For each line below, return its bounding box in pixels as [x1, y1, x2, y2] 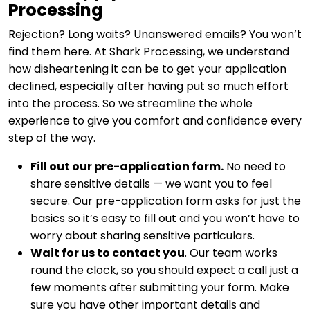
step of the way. [8, 130, 95, 147]
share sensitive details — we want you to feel [30, 176, 272, 192]
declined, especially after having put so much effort [8, 78, 289, 95]
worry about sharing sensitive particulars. [30, 228, 255, 244]
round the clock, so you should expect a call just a [30, 262, 298, 279]
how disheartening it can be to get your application [8, 61, 286, 77]
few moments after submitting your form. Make [30, 280, 289, 296]
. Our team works [185, 245, 277, 262]
